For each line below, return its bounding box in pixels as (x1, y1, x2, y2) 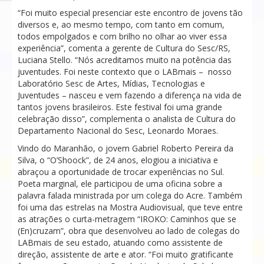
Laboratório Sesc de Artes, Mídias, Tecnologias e (18, 77, 205, 89)
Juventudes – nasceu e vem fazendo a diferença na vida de (18, 89, 242, 101)
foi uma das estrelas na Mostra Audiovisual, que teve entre (18, 201, 243, 213)
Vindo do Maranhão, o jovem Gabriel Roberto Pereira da (18, 142, 233, 154)
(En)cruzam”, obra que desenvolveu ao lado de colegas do (18, 225, 240, 236)
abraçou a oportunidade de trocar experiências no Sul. (18, 166, 224, 177)
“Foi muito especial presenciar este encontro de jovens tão (18, 6, 243, 18)
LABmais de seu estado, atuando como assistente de (18, 236, 223, 248)
